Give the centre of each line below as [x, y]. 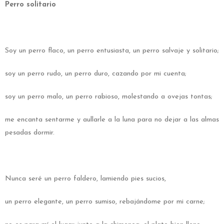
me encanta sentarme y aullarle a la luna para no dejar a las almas [112, 119]
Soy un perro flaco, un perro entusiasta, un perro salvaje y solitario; [112, 50]
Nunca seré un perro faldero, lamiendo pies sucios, [85, 178]
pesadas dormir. [30, 132]
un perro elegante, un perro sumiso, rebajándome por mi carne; [105, 201]
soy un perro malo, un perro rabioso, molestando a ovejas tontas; [109, 96]
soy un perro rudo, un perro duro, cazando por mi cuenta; [96, 73]
